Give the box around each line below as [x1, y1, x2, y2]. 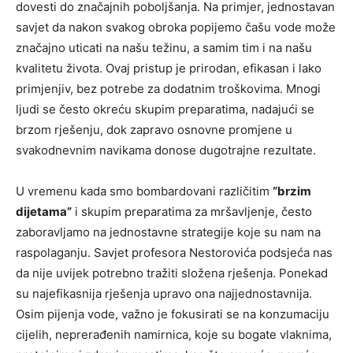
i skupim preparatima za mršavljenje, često [72, 203, 312, 219]
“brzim [273, 183, 311, 199]
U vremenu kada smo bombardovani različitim [16, 183, 273, 199]
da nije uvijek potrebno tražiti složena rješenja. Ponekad [16, 265, 328, 281]
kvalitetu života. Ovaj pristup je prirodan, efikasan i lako [16, 60, 321, 76]
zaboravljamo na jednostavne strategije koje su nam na [16, 224, 321, 240]
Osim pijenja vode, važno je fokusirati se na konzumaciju [16, 306, 329, 321]
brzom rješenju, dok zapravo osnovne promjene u [16, 121, 292, 137]
